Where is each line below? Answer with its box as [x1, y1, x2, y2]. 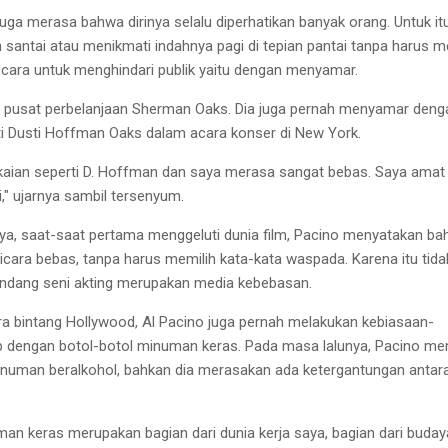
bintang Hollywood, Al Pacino [14, 312, 204, 331]
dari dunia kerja [192, 423, 290, 442]
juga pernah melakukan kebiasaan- [208, 312, 434, 331]
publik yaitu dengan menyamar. [158, 60, 358, 79]
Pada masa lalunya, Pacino [245, 336, 420, 355]
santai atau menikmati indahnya [6, 36, 213, 55]
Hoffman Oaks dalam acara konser [45, 123, 276, 142]
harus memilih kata [124, 249, 248, 268]
